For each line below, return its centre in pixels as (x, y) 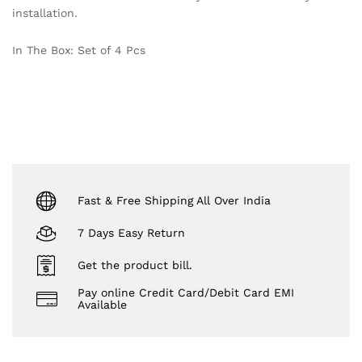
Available (102, 305)
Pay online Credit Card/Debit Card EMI (186, 293)
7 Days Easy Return (131, 232)
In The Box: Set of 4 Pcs (81, 51)
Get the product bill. (135, 265)
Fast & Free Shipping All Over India (174, 200)
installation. (47, 13)
